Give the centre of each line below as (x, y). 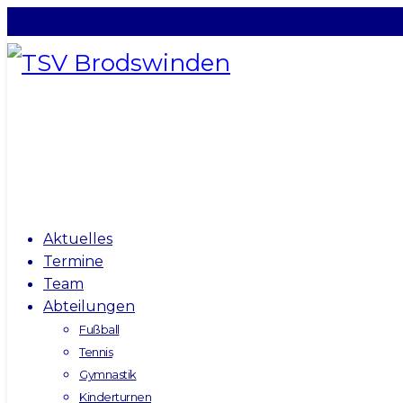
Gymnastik (108, 374)
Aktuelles (78, 239)
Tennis (96, 352)
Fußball (99, 329)
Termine (73, 261)
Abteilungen (89, 306)
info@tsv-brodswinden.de (90, 22)
